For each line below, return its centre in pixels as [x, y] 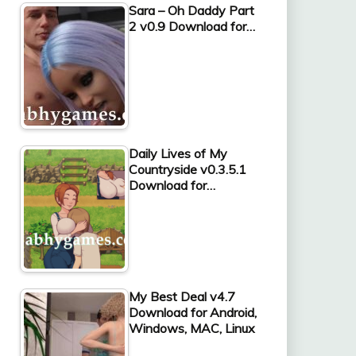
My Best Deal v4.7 [182, 296]
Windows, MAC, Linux [192, 328]
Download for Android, [192, 312]
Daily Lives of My [178, 153]
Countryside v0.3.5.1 [187, 169]
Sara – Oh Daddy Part [191, 10]
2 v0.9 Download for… [192, 26]
